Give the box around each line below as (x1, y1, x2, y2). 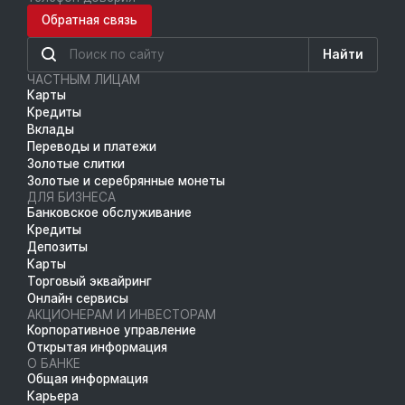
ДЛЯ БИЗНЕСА (27, 189, 116, 204)
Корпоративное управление (27, 322, 196, 337)
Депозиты (27, 239, 88, 254)
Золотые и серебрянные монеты (27, 173, 225, 188)
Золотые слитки (27, 155, 125, 171)
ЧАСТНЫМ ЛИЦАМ (27, 71, 140, 87)
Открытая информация (27, 339, 167, 354)
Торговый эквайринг (27, 273, 152, 288)
